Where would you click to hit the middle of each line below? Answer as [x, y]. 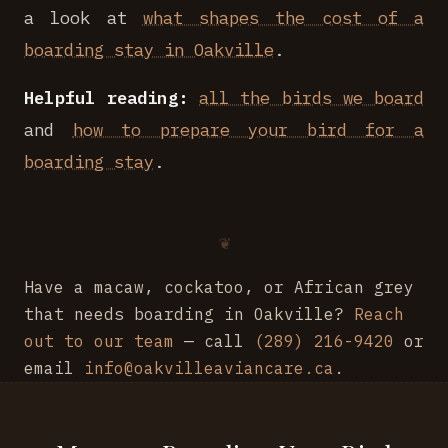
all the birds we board [312, 97]
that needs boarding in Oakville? [189, 314]
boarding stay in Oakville [149, 49]
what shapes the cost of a [283, 17]
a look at [83, 17]
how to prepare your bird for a [248, 129]
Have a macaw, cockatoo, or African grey [219, 287]
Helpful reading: [106, 97]
